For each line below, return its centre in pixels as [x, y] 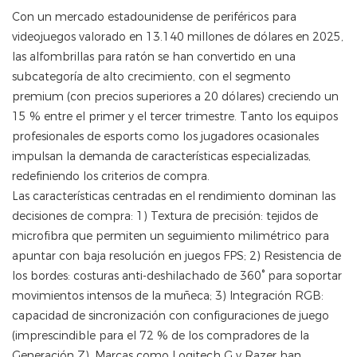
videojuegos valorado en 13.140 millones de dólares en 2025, [178, 37]
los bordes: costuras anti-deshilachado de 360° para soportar [177, 276]
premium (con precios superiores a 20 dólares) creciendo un [175, 97]
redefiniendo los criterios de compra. [111, 177]
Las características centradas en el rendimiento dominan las [174, 196]
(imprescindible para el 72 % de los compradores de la [161, 336]
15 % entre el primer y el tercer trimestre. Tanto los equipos [175, 117]
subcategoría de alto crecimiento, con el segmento [151, 77]
